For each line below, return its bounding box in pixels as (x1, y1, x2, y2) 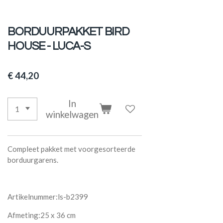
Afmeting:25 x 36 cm (7, 211, 76, 220)
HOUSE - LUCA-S (7, 40, 91, 52)
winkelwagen (46, 108, 99, 120)
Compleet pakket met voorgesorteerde (7, 144, 136, 154)
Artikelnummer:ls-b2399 (7, 192, 89, 202)
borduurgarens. (7, 155, 59, 165)
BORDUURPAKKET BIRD (7, 25, 129, 38)
